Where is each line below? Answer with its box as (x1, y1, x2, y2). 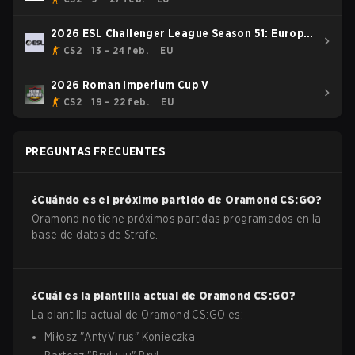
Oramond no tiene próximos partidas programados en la (32, 212, 322, 225)
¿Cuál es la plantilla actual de (32, 289, 199, 302)
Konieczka (141, 330, 196, 343)
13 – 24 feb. (91, 44, 149, 56)
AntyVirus (84, 330, 135, 343)
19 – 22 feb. (91, 96, 150, 108)
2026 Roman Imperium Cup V (51, 78, 208, 91)
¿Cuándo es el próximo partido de (32, 193, 226, 206)
